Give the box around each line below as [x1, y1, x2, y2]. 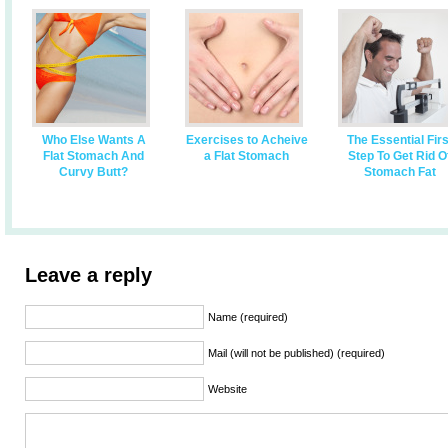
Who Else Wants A [41, 133, 146, 147]
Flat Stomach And [43, 149, 144, 163]
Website [208, 383, 247, 395]
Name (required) [208, 311, 288, 323]
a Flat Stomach [204, 149, 289, 163]
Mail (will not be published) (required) [208, 347, 385, 359]
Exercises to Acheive [185, 133, 308, 147]
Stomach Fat [363, 165, 436, 179]
